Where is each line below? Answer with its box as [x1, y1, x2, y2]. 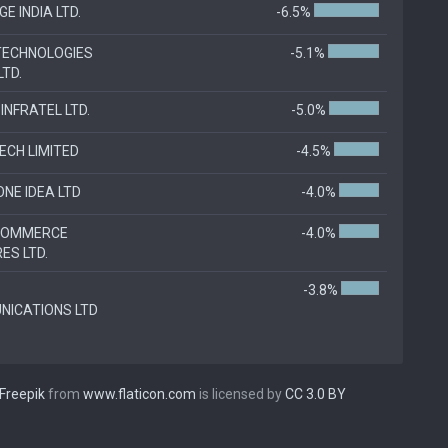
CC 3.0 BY [285, 385, 346, 402]
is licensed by [196, 385, 285, 402]
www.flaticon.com [83, 385, 196, 402]
